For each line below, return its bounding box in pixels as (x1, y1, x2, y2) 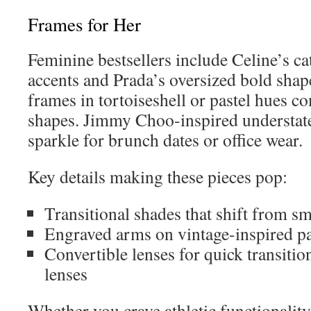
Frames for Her (28, 12, 141, 37)
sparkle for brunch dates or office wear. (28, 128, 303, 151)
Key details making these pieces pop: (28, 165, 287, 188)
